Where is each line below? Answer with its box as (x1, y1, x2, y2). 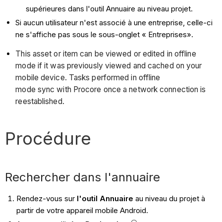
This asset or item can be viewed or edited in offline (15, 49, 196, 59)
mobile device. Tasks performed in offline (15, 73, 161, 83)
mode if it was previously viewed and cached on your (15, 61, 202, 71)
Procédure (5, 128, 92, 149)
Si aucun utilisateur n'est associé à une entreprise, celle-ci (15, 17, 213, 27)
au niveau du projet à (133, 194, 205, 204)
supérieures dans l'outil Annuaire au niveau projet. (26, 4, 193, 14)
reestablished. (15, 97, 66, 107)
